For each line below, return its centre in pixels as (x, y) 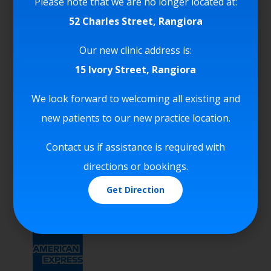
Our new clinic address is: (135, 50)
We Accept (68, 33)
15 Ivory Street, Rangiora (135, 69)
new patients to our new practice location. (135, 118)
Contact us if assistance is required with (135, 147)
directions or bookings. (135, 166)
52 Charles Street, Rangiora (135, 21)
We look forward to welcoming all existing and (135, 98)
